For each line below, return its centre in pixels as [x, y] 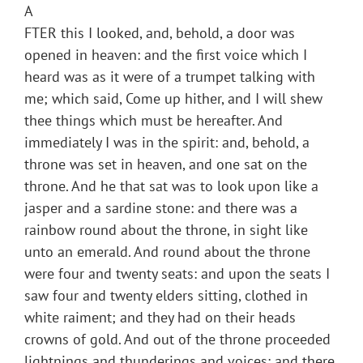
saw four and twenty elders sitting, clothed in [166, 296]
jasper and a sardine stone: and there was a [161, 208]
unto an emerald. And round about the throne [167, 252]
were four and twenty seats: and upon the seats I [177, 274]
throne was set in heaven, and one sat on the [166, 164]
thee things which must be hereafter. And [154, 121]
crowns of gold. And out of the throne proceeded [177, 340]
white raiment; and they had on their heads [160, 318]
